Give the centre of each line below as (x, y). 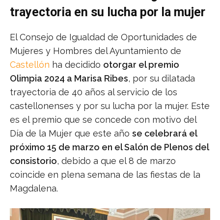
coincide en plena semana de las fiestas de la (105, 175)
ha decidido (76, 65)
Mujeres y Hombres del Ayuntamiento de (96, 51)
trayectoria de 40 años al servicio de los (94, 92)
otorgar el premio (141, 65)
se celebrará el (165, 134)
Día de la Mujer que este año (71, 134)
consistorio (33, 161)
